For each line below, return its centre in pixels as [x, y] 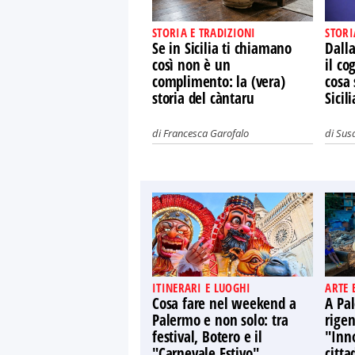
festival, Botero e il [207, 337]
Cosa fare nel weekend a [224, 303]
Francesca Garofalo [206, 133]
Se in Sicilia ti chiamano [222, 48]
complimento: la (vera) [219, 82]
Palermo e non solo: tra [220, 320]
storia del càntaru [203, 98]
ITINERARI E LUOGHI [202, 288]
